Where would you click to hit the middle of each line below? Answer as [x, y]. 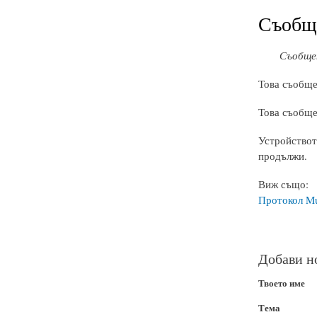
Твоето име [281, 283]
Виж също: [283, 184]
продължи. [282, 156]
